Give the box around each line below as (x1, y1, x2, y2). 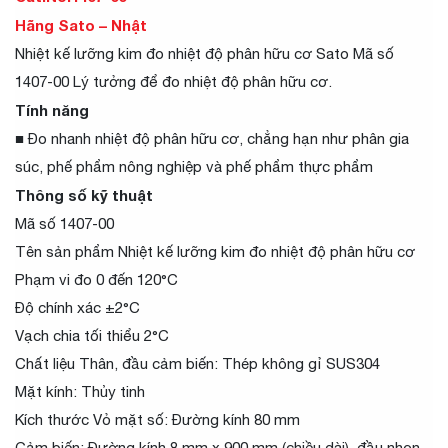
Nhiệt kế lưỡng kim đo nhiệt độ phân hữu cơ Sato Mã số (15, 44, 394, 62)
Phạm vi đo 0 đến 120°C (15, 270, 178, 288)
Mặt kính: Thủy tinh (15, 382, 145, 400)
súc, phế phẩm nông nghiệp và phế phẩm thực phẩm (15, 157, 373, 175)
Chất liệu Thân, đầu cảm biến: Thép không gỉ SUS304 (15, 354, 380, 372)
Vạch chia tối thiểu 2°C (15, 326, 169, 344)
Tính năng (15, 100, 89, 119)
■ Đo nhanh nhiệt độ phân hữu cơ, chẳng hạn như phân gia (15, 129, 409, 147)
